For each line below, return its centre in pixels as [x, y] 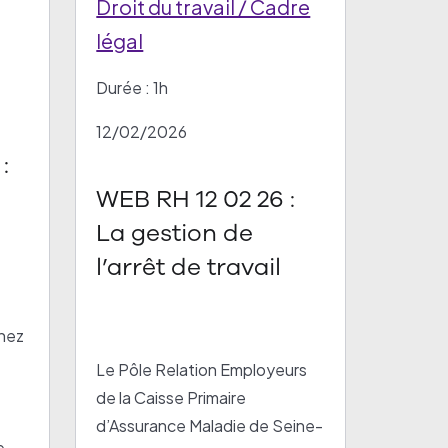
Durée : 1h [132, 87]
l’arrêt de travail [189, 267]
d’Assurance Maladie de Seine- [210, 425]
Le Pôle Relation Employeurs [202, 369]
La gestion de [175, 233]
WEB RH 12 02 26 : [196, 199]
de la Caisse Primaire [171, 397]
